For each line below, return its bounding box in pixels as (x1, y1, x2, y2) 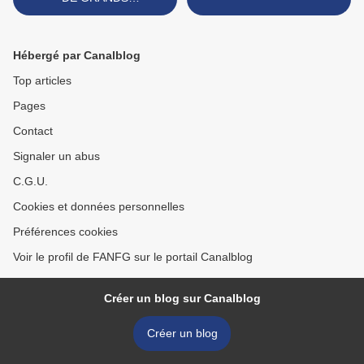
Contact (13, 124, 53, 137)
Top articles (13, 74, 71, 87)
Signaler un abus (13, 149, 100, 162)
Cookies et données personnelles (13, 200, 184, 213)
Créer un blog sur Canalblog (103, 292, 261, 305)
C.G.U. (13, 175, 48, 188)
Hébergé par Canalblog (13, 49, 141, 62)
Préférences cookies (13, 225, 118, 238)
